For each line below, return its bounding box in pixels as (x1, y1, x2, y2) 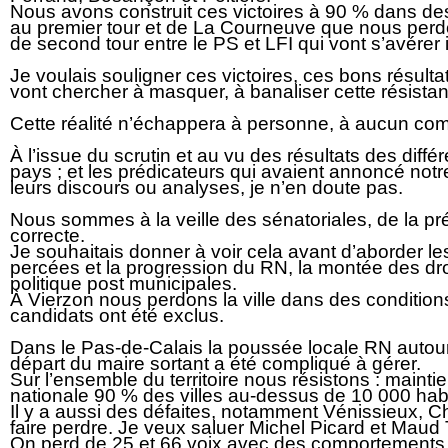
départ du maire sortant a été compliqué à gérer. (10, 353, 421, 375)
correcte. (10, 225, 85, 247)
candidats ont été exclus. (10, 305, 224, 327)
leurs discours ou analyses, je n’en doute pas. (10, 177, 403, 199)
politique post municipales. (10, 273, 237, 295)
